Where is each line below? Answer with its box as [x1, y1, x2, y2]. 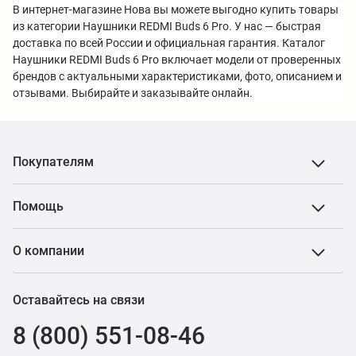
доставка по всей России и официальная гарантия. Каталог [13, 37, 325, 49]
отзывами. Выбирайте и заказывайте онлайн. [13, 87, 253, 99]
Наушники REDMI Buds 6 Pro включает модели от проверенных [13, 53, 341, 66]
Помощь [13, 199, 64, 214]
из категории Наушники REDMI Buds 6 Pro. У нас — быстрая [13, 20, 321, 33]
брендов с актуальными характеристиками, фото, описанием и [13, 70, 342, 83]
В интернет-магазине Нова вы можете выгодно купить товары [13, 3, 339, 16]
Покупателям [13, 154, 94, 169]
